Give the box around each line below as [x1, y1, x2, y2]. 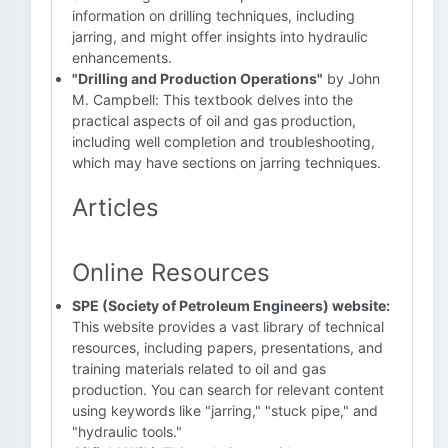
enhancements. [72, 49, 172, 66]
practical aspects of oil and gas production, [72, 112, 356, 129]
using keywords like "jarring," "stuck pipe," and [72, 402, 378, 419]
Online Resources [72, 258, 270, 287]
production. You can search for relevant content [72, 381, 384, 398]
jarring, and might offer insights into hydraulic [72, 28, 368, 45]
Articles [72, 193, 159, 222]
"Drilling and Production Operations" [72, 70, 323, 87]
